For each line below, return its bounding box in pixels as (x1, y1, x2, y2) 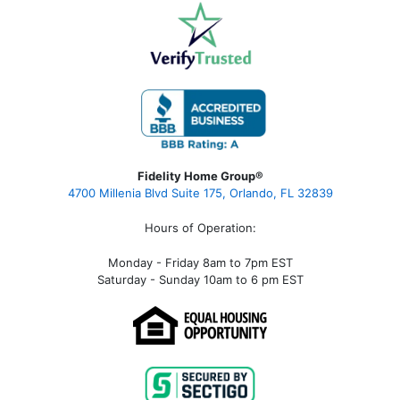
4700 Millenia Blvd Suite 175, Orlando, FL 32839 (67, 186, 333, 201)
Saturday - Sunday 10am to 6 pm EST (96, 272, 304, 287)
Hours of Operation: (144, 221, 256, 236)
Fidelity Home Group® (137, 169, 263, 184)
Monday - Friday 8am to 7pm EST (107, 255, 293, 271)
